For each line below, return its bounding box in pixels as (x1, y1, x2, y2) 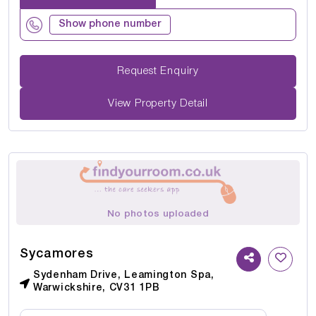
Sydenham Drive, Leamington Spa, (33, 270, 214, 280)
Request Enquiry (160, 66, 199, 76)
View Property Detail (108, 98, 208, 109)
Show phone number (59, 20, 162, 30)
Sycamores (20, 248, 95, 260)
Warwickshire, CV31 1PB (33, 283, 160, 293)
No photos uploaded (107, 209, 209, 219)
